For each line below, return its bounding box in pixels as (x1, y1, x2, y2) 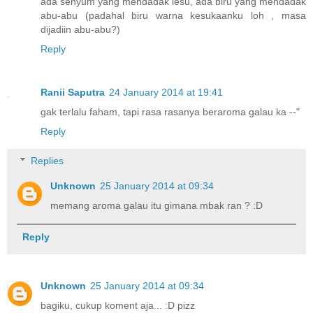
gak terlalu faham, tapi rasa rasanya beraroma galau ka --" (41, 106, 300, 118)
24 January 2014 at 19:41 (109, 87, 223, 99)
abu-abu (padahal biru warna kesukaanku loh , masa (41, 10, 306, 22)
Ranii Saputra (41, 87, 105, 99)
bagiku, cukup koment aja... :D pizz (41, 300, 195, 312)
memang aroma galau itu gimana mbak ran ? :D (50, 199, 263, 211)
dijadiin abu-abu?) (41, 24, 120, 36)
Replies (31, 154, 64, 166)
